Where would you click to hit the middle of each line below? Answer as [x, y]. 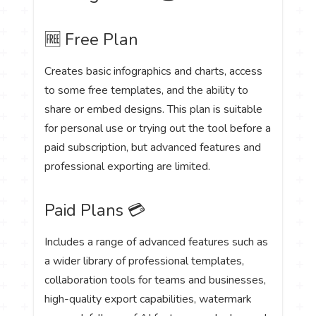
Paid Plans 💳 [95, 211]
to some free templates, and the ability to [147, 91]
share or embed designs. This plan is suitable [154, 110]
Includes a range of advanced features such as [157, 242]
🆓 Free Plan [92, 40]
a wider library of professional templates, [145, 261]
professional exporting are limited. [128, 167]
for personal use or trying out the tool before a [158, 129]
